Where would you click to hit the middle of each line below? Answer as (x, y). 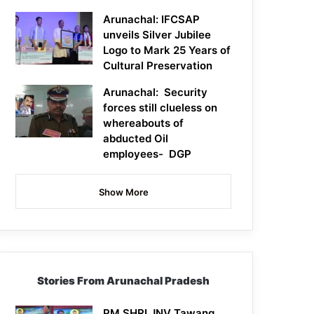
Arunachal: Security (156, 93)
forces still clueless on (161, 108)
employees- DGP (148, 154)
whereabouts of (144, 123)
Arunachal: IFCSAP (152, 20)
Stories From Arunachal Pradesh (124, 281)
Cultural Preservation (158, 66)
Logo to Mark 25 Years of (167, 50)
